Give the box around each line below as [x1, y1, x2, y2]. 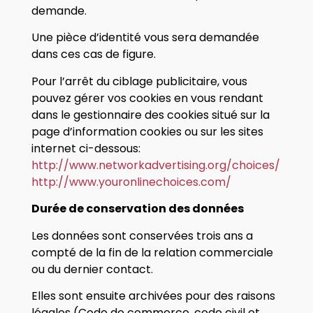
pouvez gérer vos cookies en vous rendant [31, 89, 263, 106]
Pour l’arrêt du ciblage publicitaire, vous [31, 73, 247, 89]
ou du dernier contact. [31, 261, 153, 277]
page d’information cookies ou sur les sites [31, 123, 263, 140]
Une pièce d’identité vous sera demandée [31, 29, 259, 46]
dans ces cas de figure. [31, 46, 156, 63]
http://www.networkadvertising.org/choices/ [31, 156, 280, 173]
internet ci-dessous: [31, 140, 143, 156]
